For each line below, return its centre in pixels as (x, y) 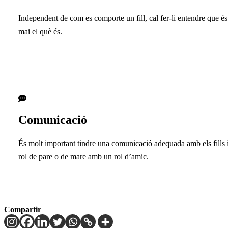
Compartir (23, 210)
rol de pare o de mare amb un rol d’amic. (83, 157)
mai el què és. (40, 31)
